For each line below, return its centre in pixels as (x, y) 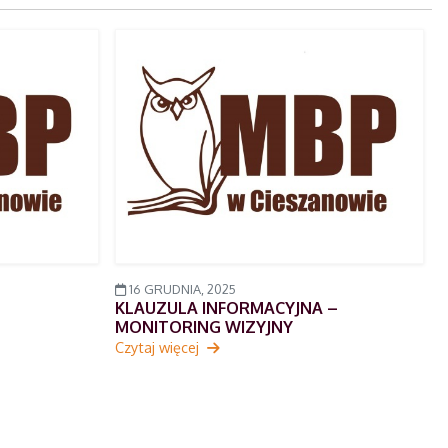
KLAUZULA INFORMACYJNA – (226, 308)
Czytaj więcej (158, 347)
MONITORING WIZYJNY (203, 327)
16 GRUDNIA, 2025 (180, 289)
